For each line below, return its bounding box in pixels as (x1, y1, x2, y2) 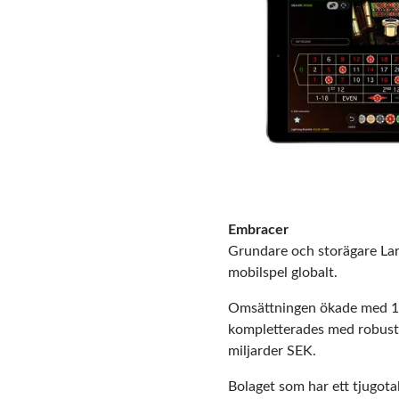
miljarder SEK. (228, 344, 320, 359)
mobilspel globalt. (228, 265, 341, 281)
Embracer (228, 223, 289, 238)
